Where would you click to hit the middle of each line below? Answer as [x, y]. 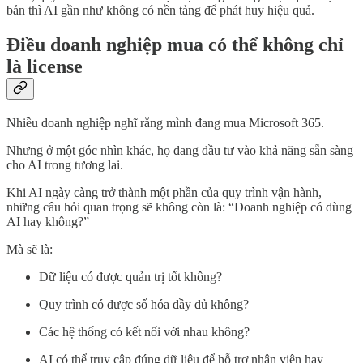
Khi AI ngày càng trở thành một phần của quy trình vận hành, [164, 193]
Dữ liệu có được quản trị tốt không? [130, 277]
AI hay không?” [48, 222]
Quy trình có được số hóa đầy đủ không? [144, 305]
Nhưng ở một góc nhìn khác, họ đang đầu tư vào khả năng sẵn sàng [180, 151]
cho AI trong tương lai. [65, 165]
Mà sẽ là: [30, 250]
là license [45, 67]
